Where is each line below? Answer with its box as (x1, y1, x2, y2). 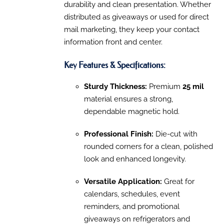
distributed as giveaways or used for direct (63, 12, 209, 22)
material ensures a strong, (83, 94, 173, 104)
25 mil (182, 82, 204, 91)
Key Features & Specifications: (63, 59, 165, 70)
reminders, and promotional (83, 202, 179, 211)
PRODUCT (24, 59, 60, 68)
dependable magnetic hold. (83, 107, 179, 116)
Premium (146, 82, 182, 91)
